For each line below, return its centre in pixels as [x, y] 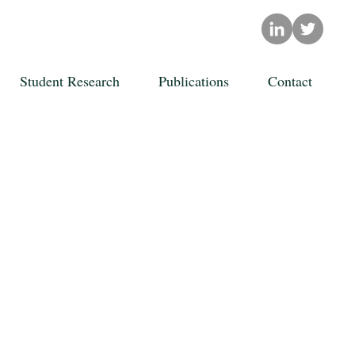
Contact [290, 81]
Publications [193, 81]
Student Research [69, 81]
